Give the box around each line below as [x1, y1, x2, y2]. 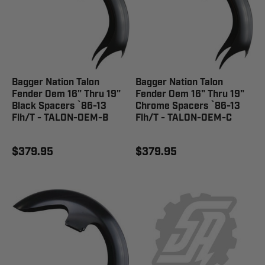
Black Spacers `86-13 [12, 100, 106, 112]
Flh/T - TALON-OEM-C [135, 112, 232, 124]
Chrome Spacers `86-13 [135, 100, 240, 112]
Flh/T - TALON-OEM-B [12, 112, 108, 124]
